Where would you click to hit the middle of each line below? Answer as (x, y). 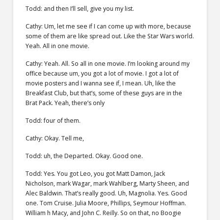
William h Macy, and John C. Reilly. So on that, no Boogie (103, 213)
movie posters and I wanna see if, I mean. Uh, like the (100, 83)
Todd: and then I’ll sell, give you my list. (80, 8)
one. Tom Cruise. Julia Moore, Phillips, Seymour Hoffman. (106, 203)
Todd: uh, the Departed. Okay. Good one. (84, 156)
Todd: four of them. (53, 120)
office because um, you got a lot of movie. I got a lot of (102, 73)
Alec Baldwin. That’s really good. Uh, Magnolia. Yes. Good (106, 193)
